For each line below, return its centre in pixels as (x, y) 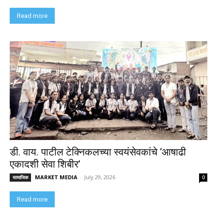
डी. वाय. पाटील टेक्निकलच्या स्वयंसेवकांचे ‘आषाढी (98, 152)
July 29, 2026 (100, 177)
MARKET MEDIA (56, 177)
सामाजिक (20, 177)
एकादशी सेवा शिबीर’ (45, 164)
